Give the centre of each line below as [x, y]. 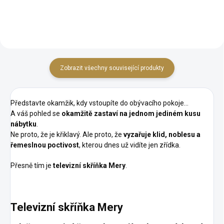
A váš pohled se [36, 113]
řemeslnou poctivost [45, 145]
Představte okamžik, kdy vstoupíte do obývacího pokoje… [99, 103]
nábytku [23, 124]
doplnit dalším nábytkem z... [171, 10]
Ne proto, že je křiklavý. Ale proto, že [67, 134]
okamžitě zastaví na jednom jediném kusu [131, 113]
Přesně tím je [32, 165]
